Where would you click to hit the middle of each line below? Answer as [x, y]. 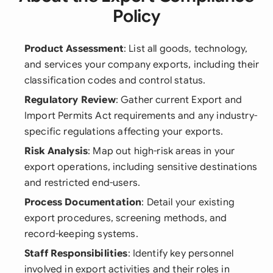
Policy [136, 16]
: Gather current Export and [179, 100]
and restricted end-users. [83, 183]
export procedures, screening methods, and [126, 218]
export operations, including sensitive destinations [141, 167]
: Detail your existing [188, 202]
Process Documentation [83, 202]
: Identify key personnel [181, 253]
